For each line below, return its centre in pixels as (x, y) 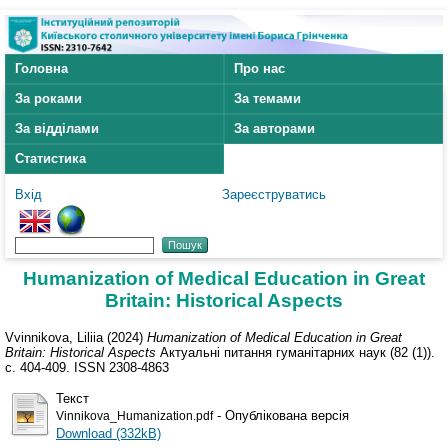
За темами (267, 99)
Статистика (50, 159)
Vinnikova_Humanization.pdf (134, 415)
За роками (48, 99)
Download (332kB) (108, 433)
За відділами (57, 129)
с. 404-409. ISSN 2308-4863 (87, 367)
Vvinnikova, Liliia (54, 337)
